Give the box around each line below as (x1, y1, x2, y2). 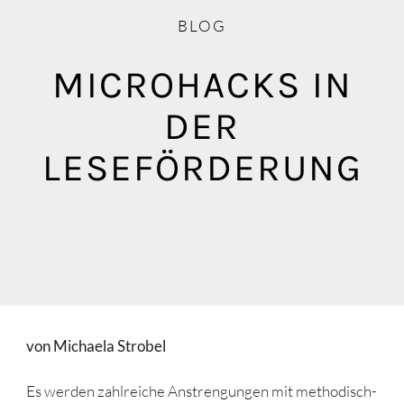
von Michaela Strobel (25, 335, 166, 355)
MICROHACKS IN (51, 61, 353, 107)
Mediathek (22, 40, 100, 58)
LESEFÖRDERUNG (41, 144, 363, 190)
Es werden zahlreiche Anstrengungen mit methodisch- (25, 381, 377, 400)
